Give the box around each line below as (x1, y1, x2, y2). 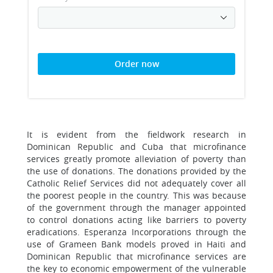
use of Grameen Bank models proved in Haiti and (27, 238, 246, 250)
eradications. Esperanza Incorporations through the (27, 226, 246, 238)
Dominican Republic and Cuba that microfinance (27, 141, 246, 152)
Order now (114, 58, 159, 69)
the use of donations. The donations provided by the (27, 165, 246, 177)
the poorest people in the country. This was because (27, 190, 246, 201)
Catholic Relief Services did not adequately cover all (27, 177, 246, 189)
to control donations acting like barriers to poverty (27, 214, 246, 225)
